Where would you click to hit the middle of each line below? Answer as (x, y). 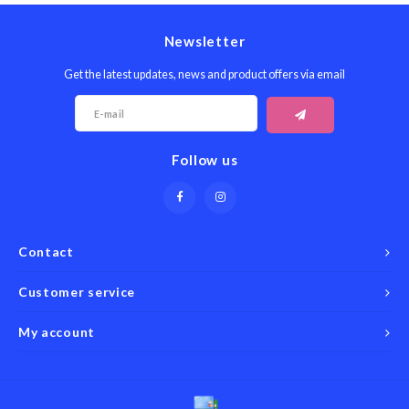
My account (57, 331)
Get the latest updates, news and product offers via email (204, 75)
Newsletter (204, 42)
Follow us (204, 159)
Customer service (77, 291)
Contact (46, 251)
